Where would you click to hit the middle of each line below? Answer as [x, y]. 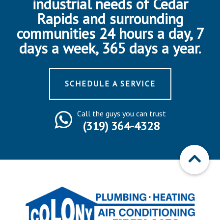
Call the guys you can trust [121, 114]
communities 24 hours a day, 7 [110, 33]
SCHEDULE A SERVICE [110, 84]
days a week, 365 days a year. [110, 48]
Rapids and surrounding [110, 19]
